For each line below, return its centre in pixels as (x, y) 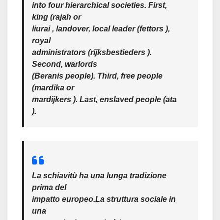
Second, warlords (65, 64)
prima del (49, 187)
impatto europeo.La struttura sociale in (104, 199)
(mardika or (53, 87)
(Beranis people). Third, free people (97, 76)
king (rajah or (56, 17)
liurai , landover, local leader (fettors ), (101, 28)
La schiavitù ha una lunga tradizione (99, 175)
